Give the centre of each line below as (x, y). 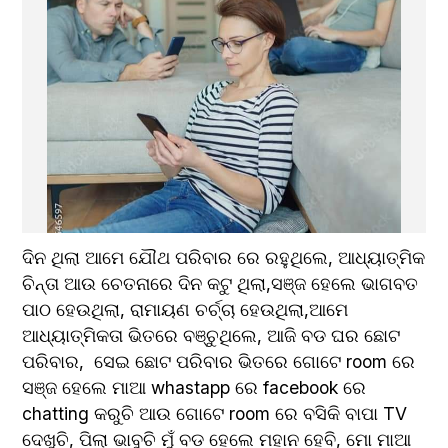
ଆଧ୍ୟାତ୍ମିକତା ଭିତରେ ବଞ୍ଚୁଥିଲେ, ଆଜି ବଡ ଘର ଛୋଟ (211, 335)
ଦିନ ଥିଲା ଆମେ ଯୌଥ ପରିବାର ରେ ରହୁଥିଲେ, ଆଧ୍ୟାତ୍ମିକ (224, 257)
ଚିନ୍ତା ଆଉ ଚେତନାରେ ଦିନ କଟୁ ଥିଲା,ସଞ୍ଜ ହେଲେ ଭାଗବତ (220, 283)
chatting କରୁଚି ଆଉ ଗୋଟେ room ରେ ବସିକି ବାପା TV (215, 413)
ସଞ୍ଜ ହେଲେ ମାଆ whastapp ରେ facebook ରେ (194, 387)
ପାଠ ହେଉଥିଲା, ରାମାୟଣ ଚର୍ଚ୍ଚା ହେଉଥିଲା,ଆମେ (185, 309)
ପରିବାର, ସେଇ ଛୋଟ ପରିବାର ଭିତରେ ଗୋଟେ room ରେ (219, 361)
